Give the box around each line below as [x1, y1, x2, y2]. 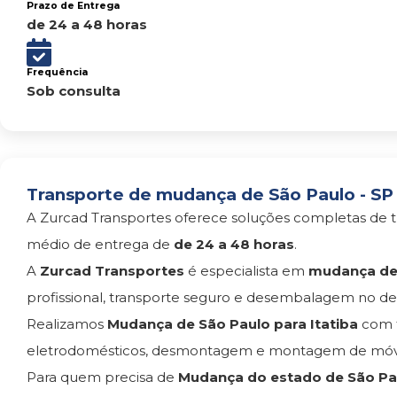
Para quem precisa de [27, 369, 178, 385]
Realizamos [27, 315, 107, 332]
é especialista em [184, 262, 308, 279]
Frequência [27, 66, 88, 78]
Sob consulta [27, 82, 121, 99]
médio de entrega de [27, 236, 174, 253]
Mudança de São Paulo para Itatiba [107, 315, 358, 332]
